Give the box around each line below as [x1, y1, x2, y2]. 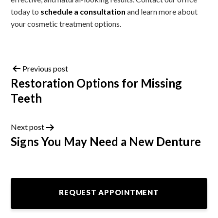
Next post [11, 122, 45, 131]
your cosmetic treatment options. [11, 19, 122, 28]
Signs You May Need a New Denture [11, 134, 201, 148]
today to [11, 7, 41, 16]
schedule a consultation [40, 7, 126, 16]
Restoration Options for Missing [11, 75, 182, 90]
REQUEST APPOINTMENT [59, 187, 159, 197]
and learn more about [126, 7, 198, 16]
